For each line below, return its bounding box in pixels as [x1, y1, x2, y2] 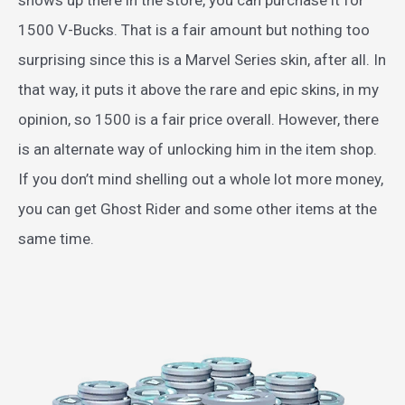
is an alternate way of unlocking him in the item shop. [18, 139, 377, 158]
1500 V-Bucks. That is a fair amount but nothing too [18, 20, 370, 39]
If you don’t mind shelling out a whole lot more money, [18, 169, 383, 188]
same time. [18, 229, 94, 248]
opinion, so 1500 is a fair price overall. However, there [18, 109, 379, 128]
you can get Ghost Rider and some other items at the [18, 199, 377, 218]
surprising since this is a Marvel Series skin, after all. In [18, 50, 386, 69]
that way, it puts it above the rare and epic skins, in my [18, 80, 379, 99]
